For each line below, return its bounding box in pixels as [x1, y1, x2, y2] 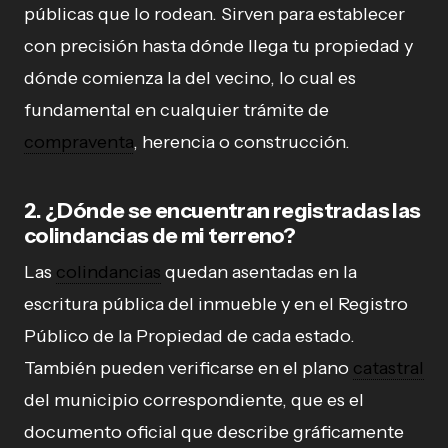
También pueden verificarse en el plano [24, 356, 353, 379]
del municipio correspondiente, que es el [24, 388, 364, 411]
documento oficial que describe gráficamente [24, 420, 404, 443]
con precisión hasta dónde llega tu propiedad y [24, 34, 413, 57]
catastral [353, 356, 424, 379]
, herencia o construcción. [133, 130, 350, 153]
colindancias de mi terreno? [24, 222, 295, 248]
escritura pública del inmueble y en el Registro [24, 292, 408, 315]
